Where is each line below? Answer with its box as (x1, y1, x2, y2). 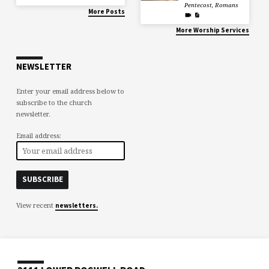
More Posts (88, 7, 125, 16)
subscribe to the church (16, 98, 92, 107)
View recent (16, 200, 55, 210)
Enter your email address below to (16, 86, 124, 96)
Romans (215, 1, 239, 10)
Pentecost (184, 1, 213, 10)
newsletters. (55, 201, 98, 210)
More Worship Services (175, 25, 249, 34)
